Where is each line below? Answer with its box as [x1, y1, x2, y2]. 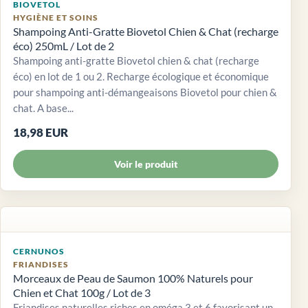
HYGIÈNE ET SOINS [13, 12, 98, 23]
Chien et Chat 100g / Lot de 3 [13, 286, 151, 300]
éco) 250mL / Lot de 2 [13, 39, 114, 53]
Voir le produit [113, 158, 178, 170]
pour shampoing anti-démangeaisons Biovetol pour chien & [13, 86, 277, 99]
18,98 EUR [13, 125, 68, 140]
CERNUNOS [13, 246, 65, 257]
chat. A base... [13, 102, 74, 115]
